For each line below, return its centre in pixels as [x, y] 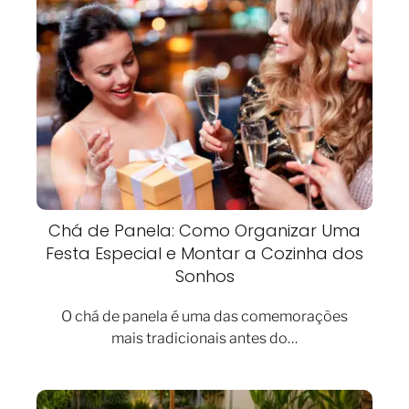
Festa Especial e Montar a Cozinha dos [204, 253]
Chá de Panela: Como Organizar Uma [204, 230]
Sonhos [204, 276]
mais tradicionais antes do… [204, 338]
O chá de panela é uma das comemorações [204, 316]
